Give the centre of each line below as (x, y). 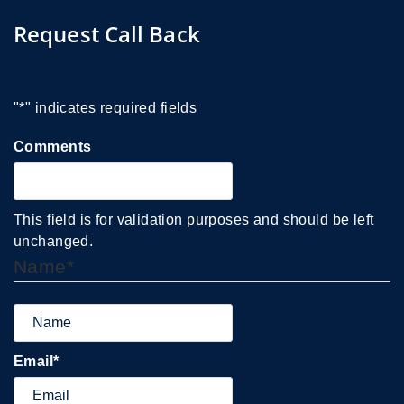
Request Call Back (107, 34)
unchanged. (54, 241)
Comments (53, 147)
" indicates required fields (111, 108)
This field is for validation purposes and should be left (194, 220)
